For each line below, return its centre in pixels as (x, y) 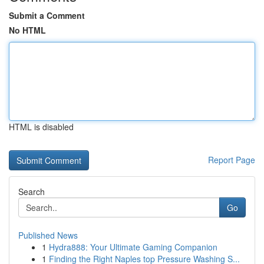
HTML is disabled (41, 127)
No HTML (27, 30)
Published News (48, 235)
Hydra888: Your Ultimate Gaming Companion (133, 247)
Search (32, 192)
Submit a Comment (47, 15)
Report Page (232, 160)
